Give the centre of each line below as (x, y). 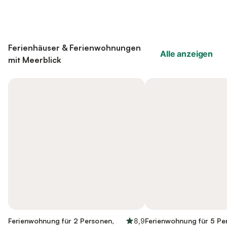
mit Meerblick (35, 60)
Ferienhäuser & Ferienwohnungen (74, 48)
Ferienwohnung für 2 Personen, (61, 221)
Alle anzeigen (186, 54)
